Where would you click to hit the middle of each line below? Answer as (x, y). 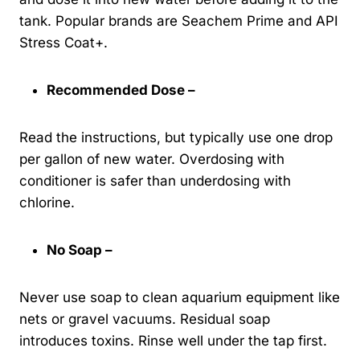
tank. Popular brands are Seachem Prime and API (179, 21)
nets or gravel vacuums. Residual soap (145, 319)
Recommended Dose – (123, 90)
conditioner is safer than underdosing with (155, 181)
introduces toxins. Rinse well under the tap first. (173, 341)
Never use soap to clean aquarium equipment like (180, 298)
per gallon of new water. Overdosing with (152, 160)
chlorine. (47, 203)
